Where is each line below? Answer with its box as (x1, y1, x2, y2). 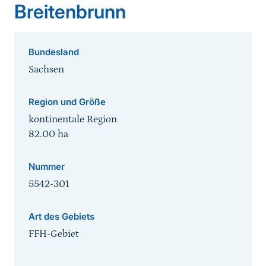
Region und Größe (28, 96, 106, 108)
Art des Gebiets (28, 211, 94, 223)
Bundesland (28, 46, 79, 58)
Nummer (28, 161, 65, 173)
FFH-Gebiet (28, 228, 79, 240)
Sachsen (28, 64, 64, 76)
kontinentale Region (28, 113, 117, 126)
